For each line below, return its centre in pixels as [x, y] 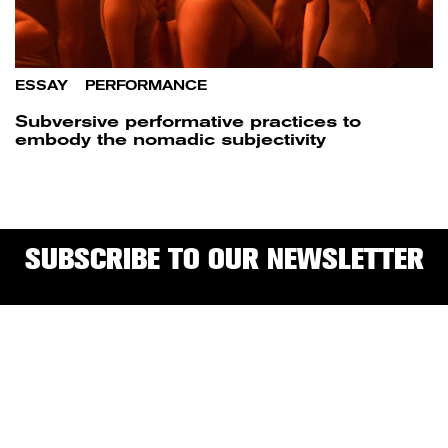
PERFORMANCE [146, 85]
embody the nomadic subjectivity [170, 139]
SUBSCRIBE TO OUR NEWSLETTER [224, 258]
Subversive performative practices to [188, 121]
